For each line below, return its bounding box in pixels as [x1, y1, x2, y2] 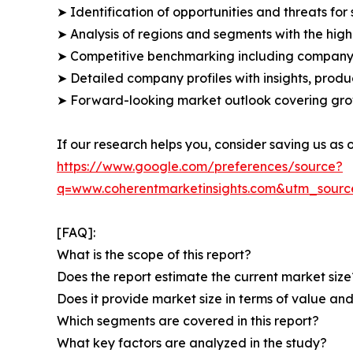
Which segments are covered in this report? [57, 313, 319, 329]
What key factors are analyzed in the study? [57, 335, 327, 351]
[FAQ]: [57, 225, 95, 241]
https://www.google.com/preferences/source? [57, 158, 343, 175]
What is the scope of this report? [57, 247, 251, 263]
